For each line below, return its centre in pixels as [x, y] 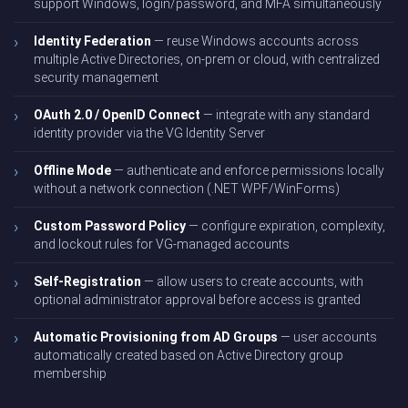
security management [96, 78]
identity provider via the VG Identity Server [149, 133]
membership [70, 374]
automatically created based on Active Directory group [189, 356]
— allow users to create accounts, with [252, 282]
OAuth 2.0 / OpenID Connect [117, 115]
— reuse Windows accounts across [255, 41]
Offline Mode [72, 171]
